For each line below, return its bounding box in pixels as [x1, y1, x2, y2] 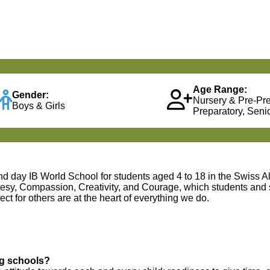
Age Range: [193, 84, 248, 95]
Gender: [11, 89, 49, 100]
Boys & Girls [11, 100, 65, 111]
